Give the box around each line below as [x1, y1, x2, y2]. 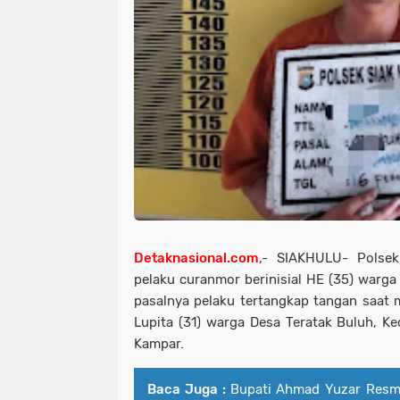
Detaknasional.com [134, 249, 259, 266]
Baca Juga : [147, 380, 226, 397]
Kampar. [134, 335, 184, 352]
